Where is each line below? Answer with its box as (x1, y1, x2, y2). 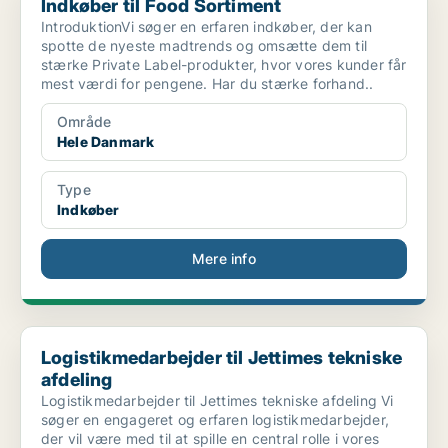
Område (57, 113, 112, 131)
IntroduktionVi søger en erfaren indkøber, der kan (41, 18, 372, 36)
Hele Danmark (57, 133, 155, 151)
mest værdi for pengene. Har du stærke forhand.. (41, 75, 374, 93)
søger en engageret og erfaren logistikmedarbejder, (41, 411, 389, 429)
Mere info (192, 250, 256, 268)
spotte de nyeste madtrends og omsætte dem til (41, 37, 367, 55)
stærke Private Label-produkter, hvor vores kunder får (41, 56, 407, 74)
